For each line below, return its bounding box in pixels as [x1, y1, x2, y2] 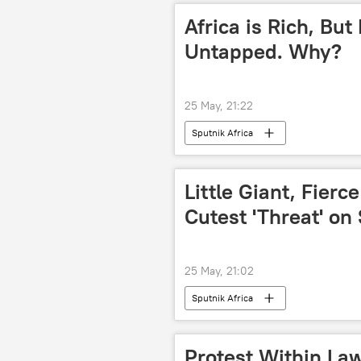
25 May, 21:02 [185, 263, 254, 278]
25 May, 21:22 [185, 98, 253, 113]
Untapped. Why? [185, 38, 342, 64]
